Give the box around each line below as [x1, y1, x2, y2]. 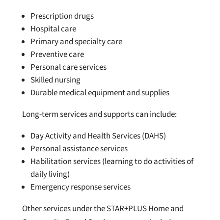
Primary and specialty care [30, 36, 122, 48]
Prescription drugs [30, 10, 94, 23]
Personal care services [30, 61, 107, 74]
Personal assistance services [30, 143, 128, 155]
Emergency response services [30, 181, 131, 193]
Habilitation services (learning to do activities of [30, 156, 193, 168]
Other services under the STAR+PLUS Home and [22, 203, 184, 215]
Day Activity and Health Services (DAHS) [30, 130, 166, 142]
